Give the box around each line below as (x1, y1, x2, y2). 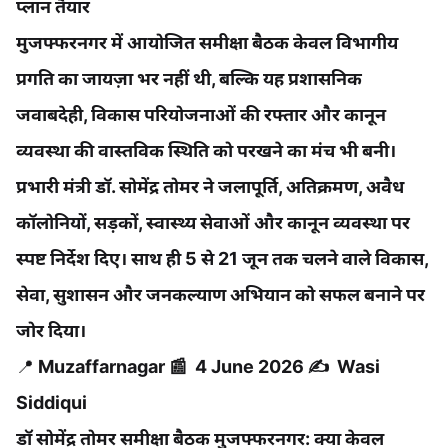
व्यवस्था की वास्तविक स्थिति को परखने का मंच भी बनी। (16, 140, 396, 162)
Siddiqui (16, 392, 87, 414)
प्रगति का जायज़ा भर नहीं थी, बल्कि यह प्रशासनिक (16, 68, 362, 90)
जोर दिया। (16, 320, 86, 342)
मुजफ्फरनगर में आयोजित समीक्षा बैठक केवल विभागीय (16, 32, 398, 54)
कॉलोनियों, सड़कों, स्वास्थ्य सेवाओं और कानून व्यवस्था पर (16, 212, 410, 234)
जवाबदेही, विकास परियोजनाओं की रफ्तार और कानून (16, 104, 386, 126)
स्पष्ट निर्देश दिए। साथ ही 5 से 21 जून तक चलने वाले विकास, (16, 248, 428, 270)
